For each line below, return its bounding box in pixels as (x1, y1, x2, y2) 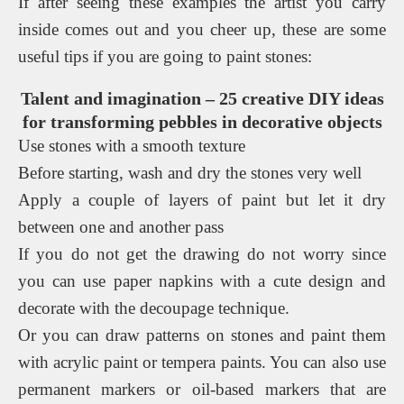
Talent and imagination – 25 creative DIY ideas (20, 87, 384, 108)
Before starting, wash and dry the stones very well (18, 162, 362, 182)
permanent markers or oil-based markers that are (18, 379, 386, 399)
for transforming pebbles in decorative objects (22, 111, 382, 132)
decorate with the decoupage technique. (18, 298, 289, 317)
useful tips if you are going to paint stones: (18, 46, 312, 66)
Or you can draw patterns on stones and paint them (18, 325, 386, 344)
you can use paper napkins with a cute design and (18, 271, 386, 290)
